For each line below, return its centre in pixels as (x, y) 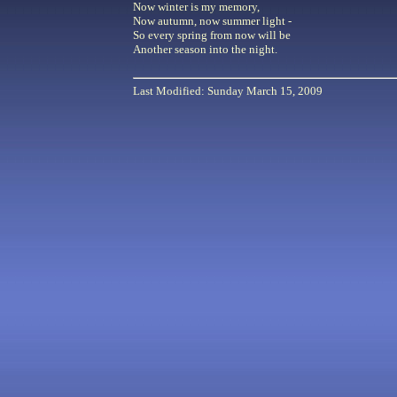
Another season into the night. (205, 49)
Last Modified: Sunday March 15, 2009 (228, 91)
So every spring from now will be (212, 35)
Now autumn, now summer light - (212, 21)
